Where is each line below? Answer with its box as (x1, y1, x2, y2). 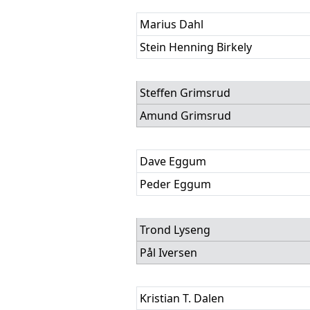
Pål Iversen (140, 245, 197, 260)
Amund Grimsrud (140, 108, 231, 123)
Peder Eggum (140, 176, 211, 192)
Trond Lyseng (140, 222, 210, 237)
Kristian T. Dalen (140, 291, 224, 306)
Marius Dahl (140, 17, 203, 32)
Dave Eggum (140, 154, 206, 169)
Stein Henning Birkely (140, 39, 252, 55)
